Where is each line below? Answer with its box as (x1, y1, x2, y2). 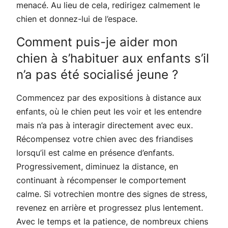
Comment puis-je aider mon (16, 34, 178, 49)
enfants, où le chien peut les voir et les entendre (16, 106, 202, 117)
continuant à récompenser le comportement (16, 175, 186, 185)
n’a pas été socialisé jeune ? (16, 67, 178, 82)
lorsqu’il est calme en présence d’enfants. (16, 147, 174, 158)
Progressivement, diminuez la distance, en (16, 161, 178, 172)
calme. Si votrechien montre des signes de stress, (16, 188, 207, 199)
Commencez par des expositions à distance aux (16, 92, 202, 103)
